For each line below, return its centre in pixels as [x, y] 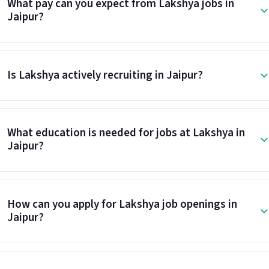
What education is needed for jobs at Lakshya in [126, 133]
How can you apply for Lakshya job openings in [122, 205]
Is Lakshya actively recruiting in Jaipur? [105, 75]
